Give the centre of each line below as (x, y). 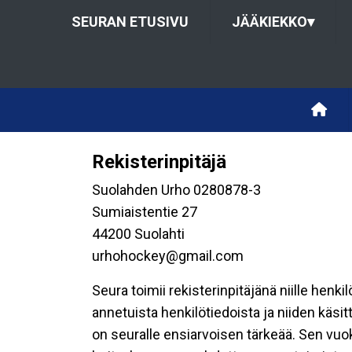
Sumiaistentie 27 (145, 212)
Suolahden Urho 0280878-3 (176, 190)
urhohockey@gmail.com (168, 256)
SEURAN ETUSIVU (130, 22)
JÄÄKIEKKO (269, 22)
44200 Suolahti (138, 234)
